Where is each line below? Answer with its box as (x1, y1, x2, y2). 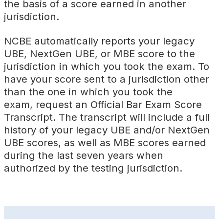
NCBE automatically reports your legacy (4, 35, 195, 47)
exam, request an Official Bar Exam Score (4, 98, 202, 111)
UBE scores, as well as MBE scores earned (4, 136, 206, 149)
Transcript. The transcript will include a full (4, 111, 210, 124)
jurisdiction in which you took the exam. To (4, 60, 209, 73)
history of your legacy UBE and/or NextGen (4, 124, 210, 136)
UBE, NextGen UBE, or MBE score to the (4, 47, 195, 60)
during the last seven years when (4, 149, 163, 162)
